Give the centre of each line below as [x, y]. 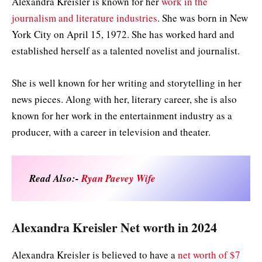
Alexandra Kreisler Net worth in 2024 [114, 227]
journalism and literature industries [85, 18]
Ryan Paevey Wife [118, 178]
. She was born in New [203, 18]
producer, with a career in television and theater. [113, 132]
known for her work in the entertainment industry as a [122, 115]
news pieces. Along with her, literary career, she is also [124, 99]
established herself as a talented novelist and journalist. [126, 51]
